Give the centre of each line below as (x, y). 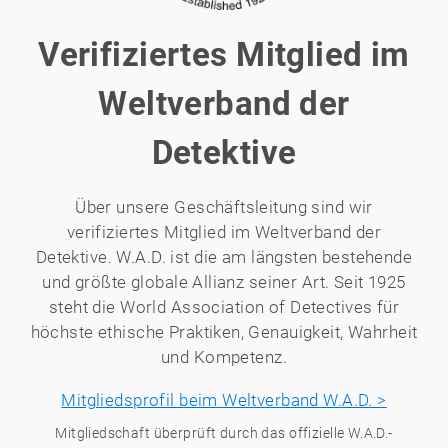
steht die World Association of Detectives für (224, 307)
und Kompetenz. (224, 357)
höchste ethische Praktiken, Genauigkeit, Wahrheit (224, 332)
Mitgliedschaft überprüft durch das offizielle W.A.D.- (224, 433)
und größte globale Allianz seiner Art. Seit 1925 (224, 282)
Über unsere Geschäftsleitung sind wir (224, 207)
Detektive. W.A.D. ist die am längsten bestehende (224, 257)
